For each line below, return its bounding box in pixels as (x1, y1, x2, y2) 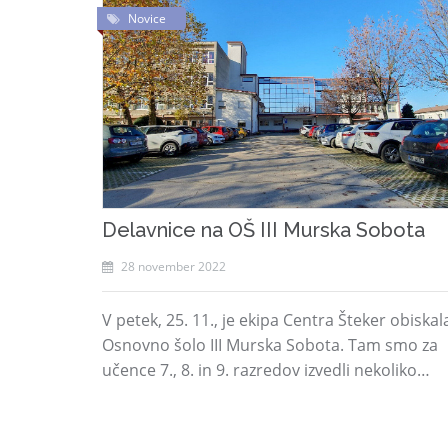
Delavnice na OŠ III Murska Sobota (102, 218, 425, 242)
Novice (128, 10, 166, 27)
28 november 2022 (118, 258, 226, 275)
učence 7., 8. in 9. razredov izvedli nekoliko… (102, 359, 430, 381)
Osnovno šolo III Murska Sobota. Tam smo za (102, 334, 438, 356)
